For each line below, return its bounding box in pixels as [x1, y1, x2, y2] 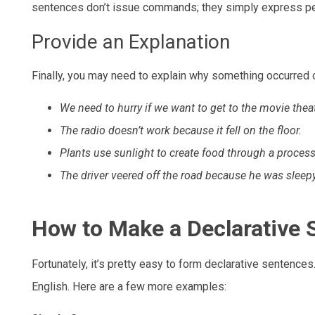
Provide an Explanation [32, 30, 230, 53]
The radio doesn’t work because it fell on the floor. [60, 123, 302, 137]
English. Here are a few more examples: [32, 279, 226, 293]
